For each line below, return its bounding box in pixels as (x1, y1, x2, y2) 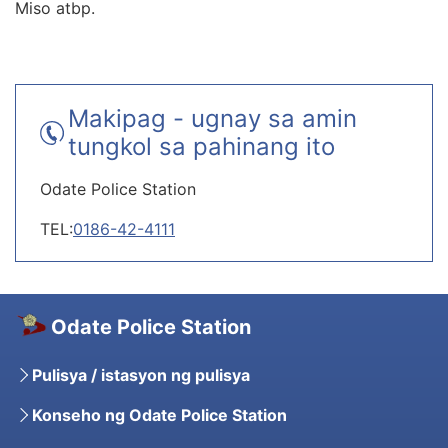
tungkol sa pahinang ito (68, 132, 335, 162)
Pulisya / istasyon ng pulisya (32, 365, 250, 386)
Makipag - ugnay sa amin (68, 104, 357, 134)
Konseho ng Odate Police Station (32, 405, 287, 426)
